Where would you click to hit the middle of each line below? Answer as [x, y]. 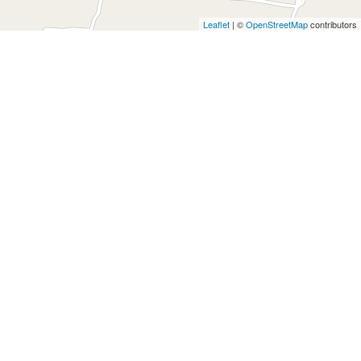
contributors [332, 24]
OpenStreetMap [277, 24]
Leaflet [216, 24]
